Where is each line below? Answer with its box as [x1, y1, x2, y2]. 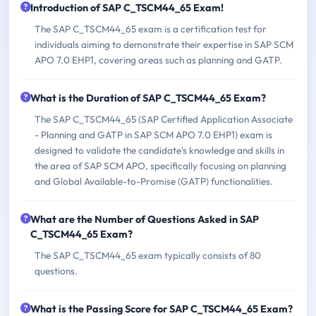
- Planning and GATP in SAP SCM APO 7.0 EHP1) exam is [35, 128, 272, 141]
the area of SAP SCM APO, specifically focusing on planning [35, 159, 286, 172]
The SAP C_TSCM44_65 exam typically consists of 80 [35, 248, 261, 262]
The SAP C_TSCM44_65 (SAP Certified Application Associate [35, 112, 293, 126]
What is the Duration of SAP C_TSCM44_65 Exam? [30, 91, 266, 104]
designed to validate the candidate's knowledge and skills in [35, 143, 284, 157]
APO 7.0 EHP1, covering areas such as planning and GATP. [35, 53, 282, 66]
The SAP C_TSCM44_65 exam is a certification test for [35, 22, 267, 35]
